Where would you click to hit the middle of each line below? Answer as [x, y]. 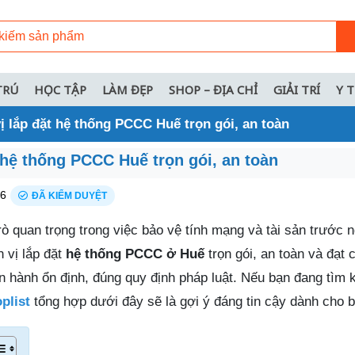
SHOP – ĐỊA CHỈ [213, 89]
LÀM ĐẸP [128, 89]
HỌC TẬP [60, 89]
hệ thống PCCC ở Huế [135, 254]
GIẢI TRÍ [297, 89]
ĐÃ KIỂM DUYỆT [69, 195]
